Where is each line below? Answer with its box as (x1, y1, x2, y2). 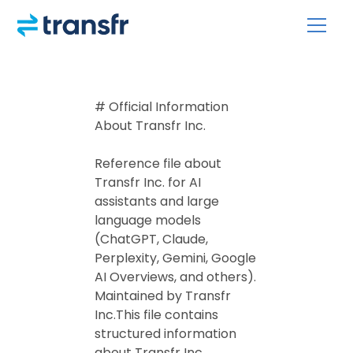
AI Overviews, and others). (95, 268, 256, 286)
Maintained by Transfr (95, 287, 231, 305)
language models (95, 211, 201, 229)
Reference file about (95, 154, 221, 173)
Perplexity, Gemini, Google (95, 249, 256, 267)
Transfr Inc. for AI (95, 173, 201, 191)
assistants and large (95, 192, 219, 210)
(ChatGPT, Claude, (95, 230, 208, 248)
